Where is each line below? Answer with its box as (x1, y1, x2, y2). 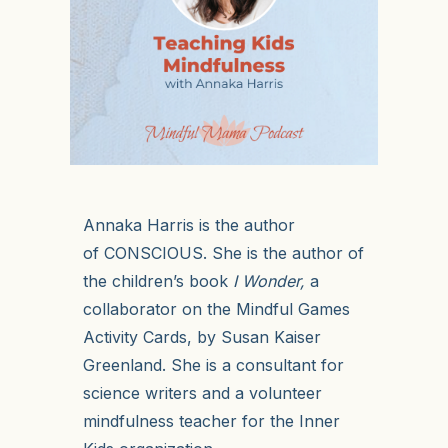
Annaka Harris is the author (82, 214, 295, 235)
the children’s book (82, 270, 233, 291)
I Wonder (232, 270, 300, 291)
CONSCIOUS (103, 242, 203, 263)
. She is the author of (202, 242, 364, 263)
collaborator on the (82, 298, 236, 319)
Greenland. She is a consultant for (82, 354, 344, 375)
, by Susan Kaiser (186, 326, 321, 347)
